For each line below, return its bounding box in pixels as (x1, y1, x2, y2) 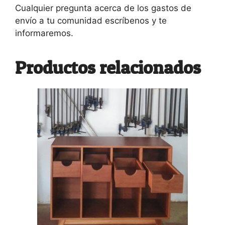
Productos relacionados (15, 56, 201, 79)
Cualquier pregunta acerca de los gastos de (15, 3, 191, 14)
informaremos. (15, 28, 73, 39)
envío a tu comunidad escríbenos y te (15, 16, 167, 26)
